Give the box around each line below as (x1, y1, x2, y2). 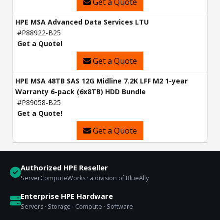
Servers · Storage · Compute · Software (21, 202, 133, 211)
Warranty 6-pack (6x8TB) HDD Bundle (15, 87, 146, 97)
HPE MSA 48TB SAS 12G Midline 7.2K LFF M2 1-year (15, 76, 188, 86)
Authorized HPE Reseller (21, 163, 108, 173)
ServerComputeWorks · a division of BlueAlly (21, 174, 149, 183)
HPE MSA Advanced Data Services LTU (15, 17, 149, 27)
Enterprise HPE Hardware (21, 191, 113, 201)
